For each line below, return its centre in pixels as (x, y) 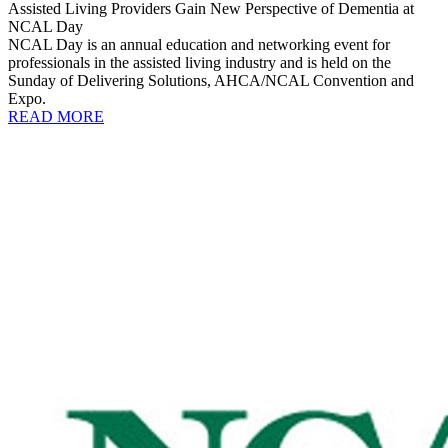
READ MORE (56, 116)
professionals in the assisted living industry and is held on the (199, 62)
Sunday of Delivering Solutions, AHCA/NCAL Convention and (211, 80)
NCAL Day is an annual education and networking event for (199, 44)
